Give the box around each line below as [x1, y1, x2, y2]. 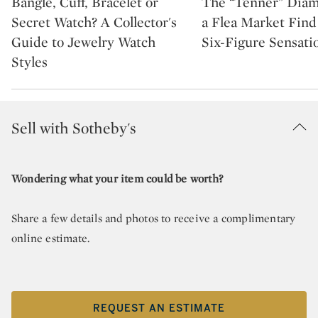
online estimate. [11, 231, 90, 246]
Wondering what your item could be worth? [11, 171, 223, 187]
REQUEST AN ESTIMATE [93, 302, 225, 314]
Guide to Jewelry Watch [11, 33, 155, 52]
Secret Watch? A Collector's [11, 13, 177, 32]
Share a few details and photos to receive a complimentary [11, 211, 296, 226]
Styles [11, 53, 48, 72]
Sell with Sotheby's [11, 118, 136, 138]
